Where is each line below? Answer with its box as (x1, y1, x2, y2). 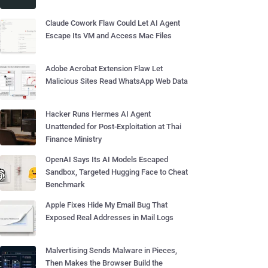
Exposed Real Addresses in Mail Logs (45, 213, 173, 222)
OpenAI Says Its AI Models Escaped (45, 155, 168, 164)
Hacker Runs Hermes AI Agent (45, 109, 151, 118)
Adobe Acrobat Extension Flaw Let (45, 64, 163, 73)
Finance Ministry (45, 135, 102, 144)
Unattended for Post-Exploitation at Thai (45, 122, 181, 131)
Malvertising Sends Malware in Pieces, (45, 246, 177, 255)
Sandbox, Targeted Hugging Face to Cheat (45, 167, 188, 176)
